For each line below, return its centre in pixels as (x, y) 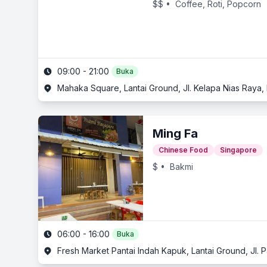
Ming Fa (175, 133)
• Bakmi (176, 167)
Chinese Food (183, 150)
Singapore (238, 150)
